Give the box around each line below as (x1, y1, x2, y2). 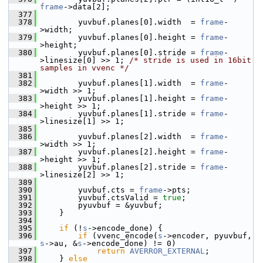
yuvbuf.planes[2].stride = (36, 163, 200, 171)
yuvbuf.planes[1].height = (36, 94, 200, 103)
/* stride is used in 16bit (129, 56, 251, 65)
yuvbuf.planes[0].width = (36, 18, 200, 26)
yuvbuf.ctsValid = (36, 193, 163, 202)
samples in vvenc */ (40, 63, 129, 72)
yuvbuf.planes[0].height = (36, 33, 200, 42)
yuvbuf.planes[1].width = (36, 79, 200, 87)
